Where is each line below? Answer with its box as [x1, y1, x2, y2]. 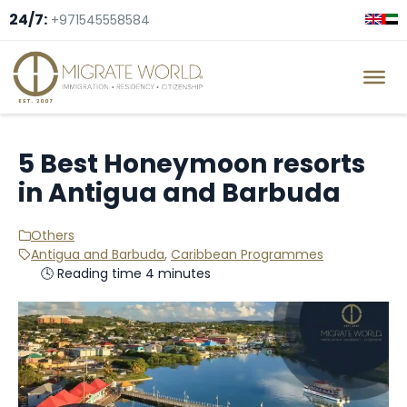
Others [31, 225, 74, 244]
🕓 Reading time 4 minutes [41, 263, 211, 283]
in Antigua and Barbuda [18, 174, 341, 211]
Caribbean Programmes [171, 244, 323, 263]
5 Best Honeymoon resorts [18, 145, 365, 182]
